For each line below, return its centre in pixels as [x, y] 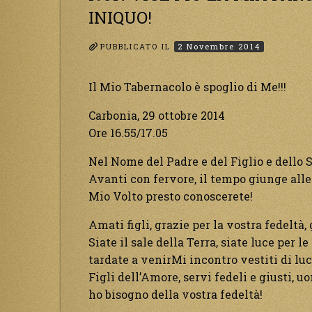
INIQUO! [120, 18]
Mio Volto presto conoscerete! [171, 196]
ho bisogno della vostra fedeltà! [175, 295]
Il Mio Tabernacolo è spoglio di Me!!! [187, 87]
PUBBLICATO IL [137, 46]
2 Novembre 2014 [219, 46]
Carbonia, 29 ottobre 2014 [157, 116]
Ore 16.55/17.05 [128, 133]
